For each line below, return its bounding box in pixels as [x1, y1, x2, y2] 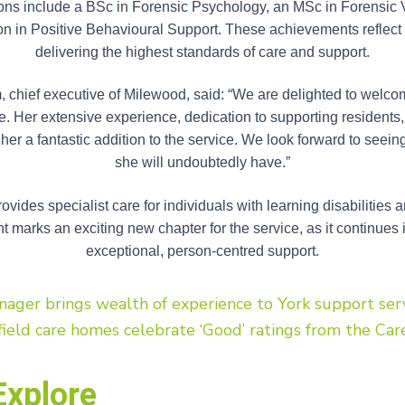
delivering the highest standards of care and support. [35, 44, 370, 61]
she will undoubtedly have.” [115, 155, 290, 171]
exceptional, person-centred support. [86, 242, 319, 259]
